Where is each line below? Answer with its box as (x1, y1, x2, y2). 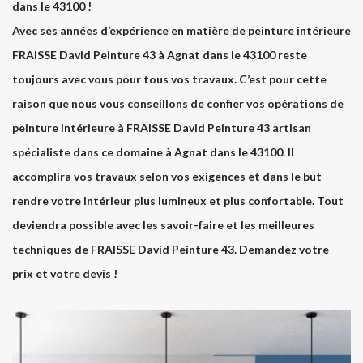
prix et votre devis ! (12, 267, 117, 281)
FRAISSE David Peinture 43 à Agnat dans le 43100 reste (12, 48, 307, 62)
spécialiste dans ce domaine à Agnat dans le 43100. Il (12, 145, 294, 160)
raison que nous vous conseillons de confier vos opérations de (12, 96, 344, 111)
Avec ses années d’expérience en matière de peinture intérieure (12, 23, 351, 38)
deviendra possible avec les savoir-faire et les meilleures (12, 218, 314, 233)
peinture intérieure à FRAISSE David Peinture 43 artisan (12, 121, 311, 135)
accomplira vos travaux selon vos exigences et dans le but (12, 169, 322, 184)
